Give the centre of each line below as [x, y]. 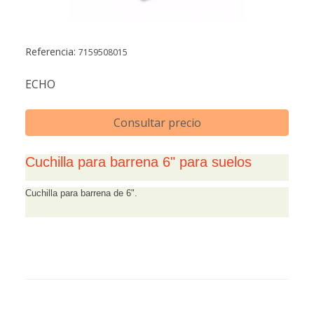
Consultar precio [157, 123]
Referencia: [52, 52]
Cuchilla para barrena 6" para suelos [138, 162]
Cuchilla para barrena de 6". [83, 193]
